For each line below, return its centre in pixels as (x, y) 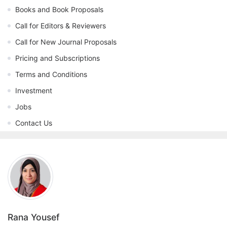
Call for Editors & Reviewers (61, 26)
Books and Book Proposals (59, 10)
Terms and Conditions (51, 74)
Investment (34, 91)
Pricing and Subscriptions (58, 58)
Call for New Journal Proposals (66, 42)
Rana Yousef (33, 217)
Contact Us (34, 123)
